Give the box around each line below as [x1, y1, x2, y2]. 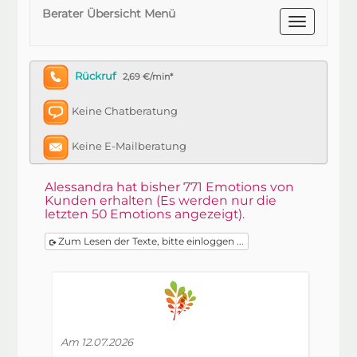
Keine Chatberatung [72, 104, 178, 118]
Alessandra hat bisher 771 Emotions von [45, 179, 295, 194]
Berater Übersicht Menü [42, 6, 176, 21]
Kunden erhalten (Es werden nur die [45, 193, 277, 208]
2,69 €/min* [123, 71, 174, 83]
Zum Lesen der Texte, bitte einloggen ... [56, 235, 245, 247]
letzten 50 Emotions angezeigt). [45, 206, 245, 222]
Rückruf [75, 69, 116, 83]
